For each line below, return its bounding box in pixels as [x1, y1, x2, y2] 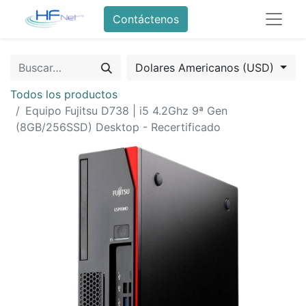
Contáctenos [112, 12, 179, 26]
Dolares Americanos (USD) [135, 61, 278, 74]
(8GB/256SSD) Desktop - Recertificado [16, 120, 221, 134]
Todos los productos [10, 87, 117, 101]
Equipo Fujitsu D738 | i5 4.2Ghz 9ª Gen [25, 104, 227, 117]
